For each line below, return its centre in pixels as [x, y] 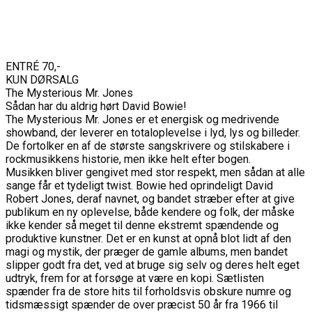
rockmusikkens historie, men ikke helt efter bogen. [128, 159]
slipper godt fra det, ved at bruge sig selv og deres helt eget [153, 265]
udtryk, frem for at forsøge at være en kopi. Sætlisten [135, 278]
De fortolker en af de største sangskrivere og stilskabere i [148, 146]
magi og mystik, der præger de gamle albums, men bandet [147, 251]
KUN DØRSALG [42, 79]
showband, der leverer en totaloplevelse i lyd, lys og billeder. [153, 132]
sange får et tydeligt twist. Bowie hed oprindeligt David [139, 185]
